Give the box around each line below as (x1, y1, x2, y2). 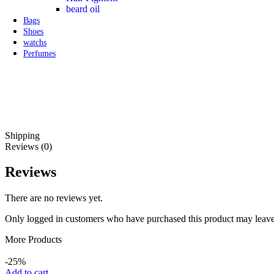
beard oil (66, 3, 100, 14)
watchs (23, 37, 46, 47)
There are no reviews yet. (5, 193, 103, 204)
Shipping (5, 130, 40, 141)
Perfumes (23, 48, 56, 58)
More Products (5, 234, 62, 245)
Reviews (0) (5, 141, 52, 152)
